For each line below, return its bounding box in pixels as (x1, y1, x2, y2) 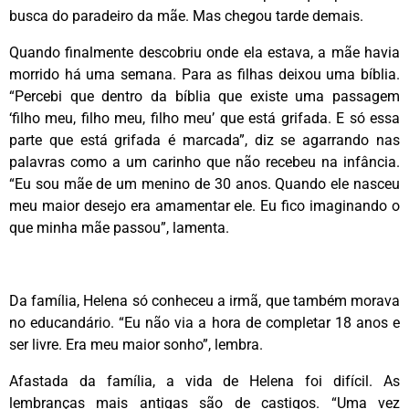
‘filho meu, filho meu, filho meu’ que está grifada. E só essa (9, 109, 400, 127)
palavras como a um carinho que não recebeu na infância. (9, 152, 400, 171)
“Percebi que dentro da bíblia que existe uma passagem (9, 87, 400, 105)
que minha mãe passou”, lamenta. (9, 218, 229, 236)
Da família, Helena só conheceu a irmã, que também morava (9, 291, 400, 309)
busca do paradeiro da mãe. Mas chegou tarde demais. (9, 6, 363, 25)
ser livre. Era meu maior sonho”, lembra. (9, 335, 263, 353)
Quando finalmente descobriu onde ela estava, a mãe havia (9, 43, 400, 61)
